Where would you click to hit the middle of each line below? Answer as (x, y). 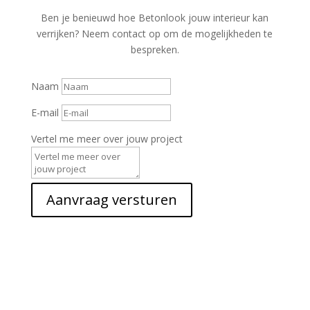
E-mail (45, 112)
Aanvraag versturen (111, 200)
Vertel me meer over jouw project (107, 139)
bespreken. (155, 49)
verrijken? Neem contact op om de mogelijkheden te (155, 34)
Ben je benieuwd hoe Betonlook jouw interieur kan (155, 18)
